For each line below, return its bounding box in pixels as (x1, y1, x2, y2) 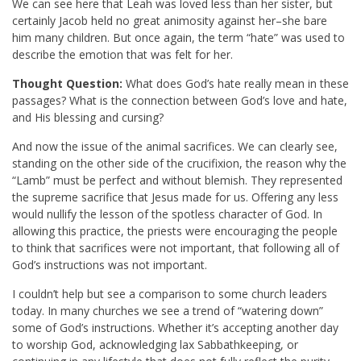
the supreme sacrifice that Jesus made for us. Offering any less (12, 189, 338, 205)
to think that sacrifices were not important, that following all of (12, 240, 339, 256)
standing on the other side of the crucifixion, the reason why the (12, 156, 346, 172)
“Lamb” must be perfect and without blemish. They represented (12, 172, 342, 189)
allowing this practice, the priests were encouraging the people (12, 223, 338, 239)
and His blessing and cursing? (12, 110, 164, 126)
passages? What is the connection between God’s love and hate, (12, 93, 347, 109)
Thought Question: (12, 76, 122, 92)
